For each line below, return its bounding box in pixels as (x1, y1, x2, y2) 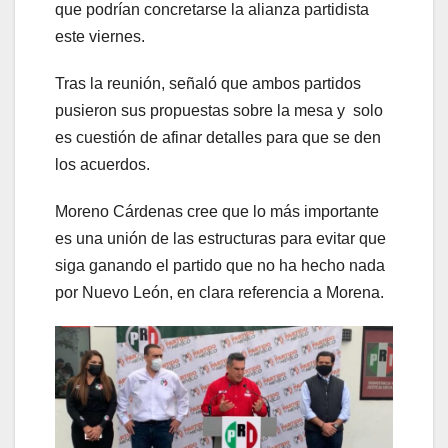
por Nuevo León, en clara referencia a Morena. (55, 284, 384, 302)
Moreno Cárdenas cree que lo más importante (55, 203, 379, 221)
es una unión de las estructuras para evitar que (55, 230, 386, 248)
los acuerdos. (55, 156, 150, 174)
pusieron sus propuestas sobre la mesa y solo (55, 102, 383, 120)
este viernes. (55, 28, 145, 46)
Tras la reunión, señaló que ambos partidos (55, 75, 361, 93)
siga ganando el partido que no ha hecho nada (55, 257, 385, 275)
